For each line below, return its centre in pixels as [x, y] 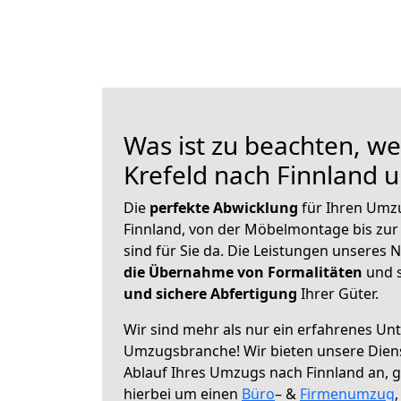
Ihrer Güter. [338, 294]
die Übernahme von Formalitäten [243, 272]
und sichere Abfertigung [210, 294]
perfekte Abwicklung [226, 208]
